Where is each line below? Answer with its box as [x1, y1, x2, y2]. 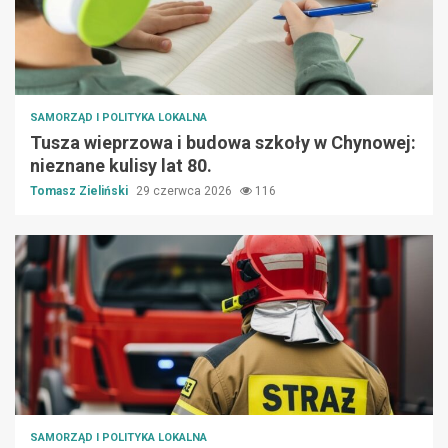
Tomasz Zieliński [30, 184, 131, 199]
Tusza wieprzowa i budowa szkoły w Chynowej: [30, 132, 416, 154]
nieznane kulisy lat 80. [30, 155, 212, 177]
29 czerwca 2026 [136, 184, 235, 199]
